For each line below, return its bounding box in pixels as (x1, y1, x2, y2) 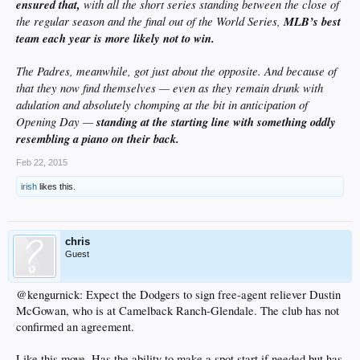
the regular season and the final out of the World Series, (16, 12, 284, 29)
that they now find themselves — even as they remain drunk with (16, 79, 323, 96)
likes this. (37, 181, 76, 191)
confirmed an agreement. (16, 318, 134, 334)
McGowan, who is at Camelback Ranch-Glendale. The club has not (16, 302, 339, 318)
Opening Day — (16, 112, 93, 129)
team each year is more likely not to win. (16, 29, 215, 47)
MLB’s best (284, 12, 341, 30)
